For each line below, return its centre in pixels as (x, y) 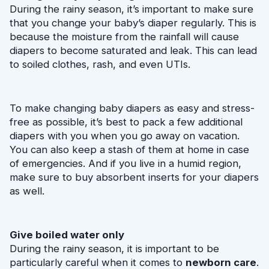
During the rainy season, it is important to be (114, 249)
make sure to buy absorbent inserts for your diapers (134, 177)
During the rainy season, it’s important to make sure (131, 9)
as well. (27, 191)
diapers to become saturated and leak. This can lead (133, 51)
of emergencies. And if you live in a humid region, (125, 164)
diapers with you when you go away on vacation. (125, 136)
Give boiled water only (67, 235)
